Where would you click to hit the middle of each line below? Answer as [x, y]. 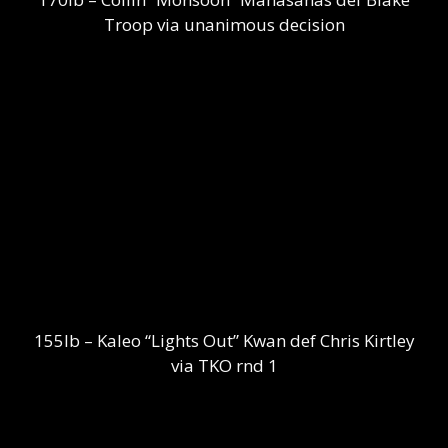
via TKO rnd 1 [224, 365]
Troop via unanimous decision [224, 25]
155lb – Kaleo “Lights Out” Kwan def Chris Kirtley [224, 340]
